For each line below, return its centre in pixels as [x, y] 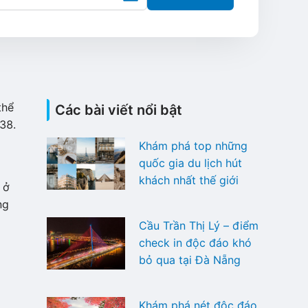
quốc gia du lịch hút [190, 163]
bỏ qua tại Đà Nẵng [189, 260]
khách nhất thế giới [188, 180]
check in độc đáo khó [195, 242]
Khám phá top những [193, 146]
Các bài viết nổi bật [119, 110]
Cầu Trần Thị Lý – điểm [198, 225]
